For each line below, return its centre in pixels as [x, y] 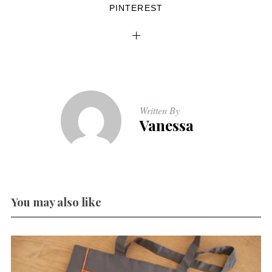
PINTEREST [136, 8]
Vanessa [166, 125]
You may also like [56, 202]
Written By [159, 110]
